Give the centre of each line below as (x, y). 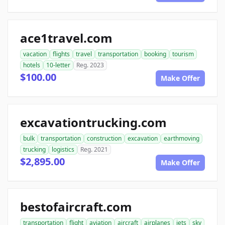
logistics (63, 149)
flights (61, 54)
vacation (35, 54)
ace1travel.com (66, 38)
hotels (32, 65)
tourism (183, 54)
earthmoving (182, 138)
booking (155, 54)
